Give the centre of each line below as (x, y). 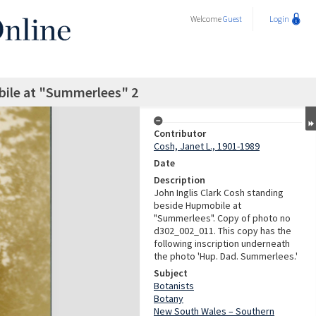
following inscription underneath (222, 243)
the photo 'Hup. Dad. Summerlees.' (226, 256)
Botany (169, 298)
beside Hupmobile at (197, 205)
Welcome (207, 19)
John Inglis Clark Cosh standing (219, 193)
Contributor (180, 133)
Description (180, 180)
